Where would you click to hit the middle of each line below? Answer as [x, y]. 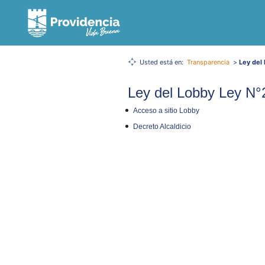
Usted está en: [162, 62]
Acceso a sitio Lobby [166, 111]
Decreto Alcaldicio [162, 127]
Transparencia [208, 62]
